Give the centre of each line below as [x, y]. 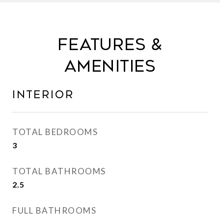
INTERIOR [43, 95]
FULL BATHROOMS [54, 210]
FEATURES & [110, 45]
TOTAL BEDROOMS [55, 132]
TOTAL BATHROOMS [59, 171]
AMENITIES [110, 66]
